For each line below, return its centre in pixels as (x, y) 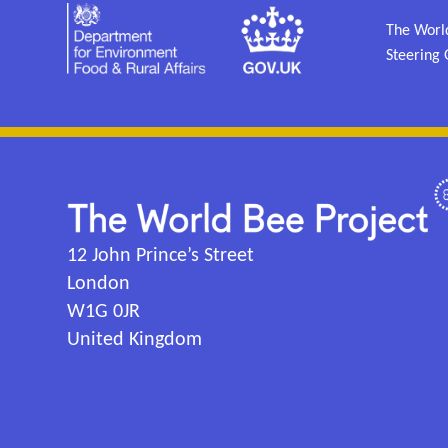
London (99, 284)
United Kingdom (135, 340)
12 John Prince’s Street (161, 256)
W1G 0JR (104, 312)
